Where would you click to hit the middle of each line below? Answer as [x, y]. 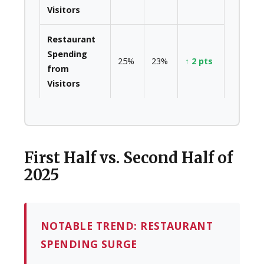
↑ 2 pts [199, 61]
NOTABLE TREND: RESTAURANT [127, 225]
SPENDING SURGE [89, 244]
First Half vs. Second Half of [128, 158]
